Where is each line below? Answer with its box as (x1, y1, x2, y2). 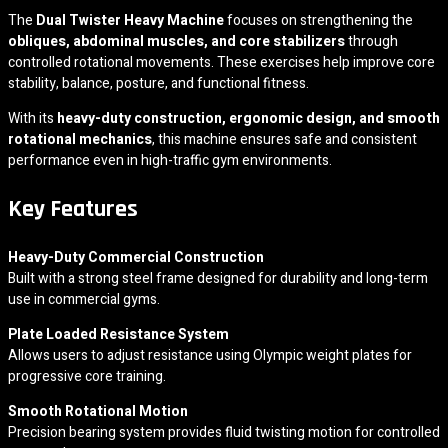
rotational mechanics (8, 128, 152, 150)
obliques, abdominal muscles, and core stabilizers (8, 30, 345, 52)
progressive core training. (8, 365, 166, 387)
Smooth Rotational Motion (8, 400, 188, 422)
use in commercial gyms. (8, 288, 160, 310)
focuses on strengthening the (224, 9, 413, 31)
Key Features (8, 193, 138, 224)
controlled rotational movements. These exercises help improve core (8, 51, 435, 73)
